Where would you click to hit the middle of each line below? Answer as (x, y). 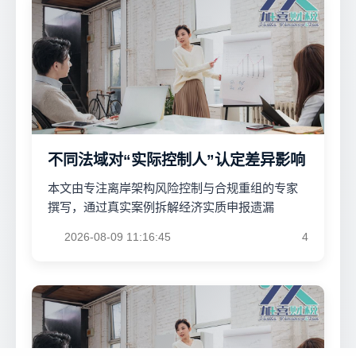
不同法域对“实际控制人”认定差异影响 (176, 160)
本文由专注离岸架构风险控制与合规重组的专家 (173, 188)
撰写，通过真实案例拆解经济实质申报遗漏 (161, 207)
